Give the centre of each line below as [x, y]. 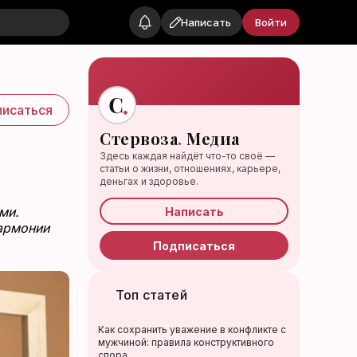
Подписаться [194, 245]
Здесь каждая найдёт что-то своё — [188, 156]
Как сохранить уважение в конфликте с [192, 330]
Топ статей [151, 295]
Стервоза [139, 138]
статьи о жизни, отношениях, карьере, [190, 169]
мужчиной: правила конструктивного [186, 342]
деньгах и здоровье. [149, 181]
